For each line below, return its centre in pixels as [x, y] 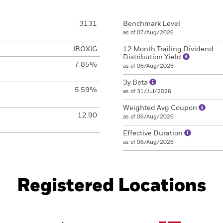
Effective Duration [154, 133]
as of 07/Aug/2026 [148, 33]
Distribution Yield [153, 57]
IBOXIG [85, 49]
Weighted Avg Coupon [161, 108]
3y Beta [136, 83]
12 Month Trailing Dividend [168, 49]
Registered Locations [111, 186]
